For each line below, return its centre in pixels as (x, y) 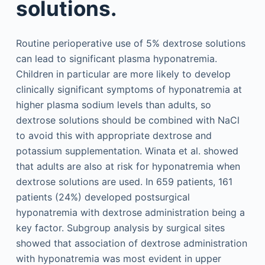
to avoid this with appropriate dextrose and (114, 135)
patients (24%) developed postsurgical (103, 197)
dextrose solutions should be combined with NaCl (127, 120)
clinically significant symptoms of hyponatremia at (129, 89)
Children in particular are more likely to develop (123, 74)
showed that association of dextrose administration (131, 243)
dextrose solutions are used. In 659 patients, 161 (124, 182)
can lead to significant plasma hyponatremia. (116, 59)
